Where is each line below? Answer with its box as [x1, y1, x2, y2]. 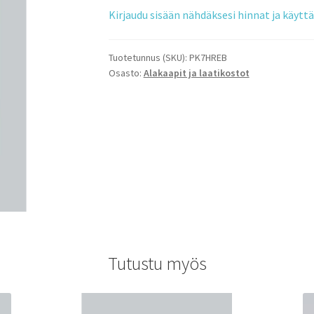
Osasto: [108, 67, 144, 80]
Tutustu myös [107, 252, 207, 275]
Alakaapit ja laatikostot [143, 67, 250, 80]
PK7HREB [189, 51, 227, 64]
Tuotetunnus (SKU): [108, 51, 189, 64]
